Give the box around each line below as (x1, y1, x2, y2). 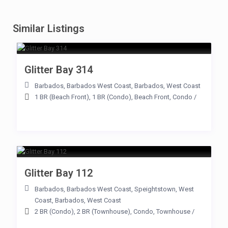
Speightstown (134, 185, 176, 193)
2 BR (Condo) (35, 208, 74, 215)
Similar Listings (13, 22, 84, 35)
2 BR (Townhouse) (77, 208, 130, 215)
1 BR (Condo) (92, 93, 131, 101)
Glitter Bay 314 (24, 64, 93, 76)
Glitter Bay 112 (24, 167, 93, 179)
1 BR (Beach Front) (35, 93, 89, 101)
